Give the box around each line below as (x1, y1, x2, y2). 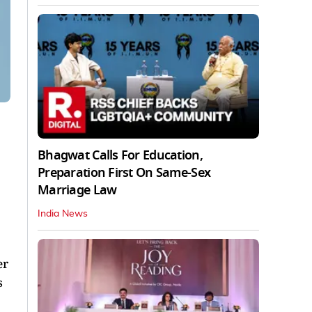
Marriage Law (38, 180, 117, 199)
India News (38, 208, 88, 219)
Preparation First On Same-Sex (38, 163, 211, 182)
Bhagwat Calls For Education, (38, 146, 203, 164)
